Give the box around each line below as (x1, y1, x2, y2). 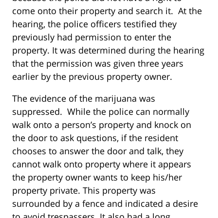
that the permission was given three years (12, 57, 183, 70)
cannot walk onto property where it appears (12, 158, 191, 170)
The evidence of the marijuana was (12, 92, 155, 105)
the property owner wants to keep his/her (12, 171, 182, 183)
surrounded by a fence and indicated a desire (12, 198, 198, 210)
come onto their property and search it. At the (12, 5, 202, 17)
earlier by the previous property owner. (12, 71, 172, 83)
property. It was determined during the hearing (12, 44, 204, 56)
